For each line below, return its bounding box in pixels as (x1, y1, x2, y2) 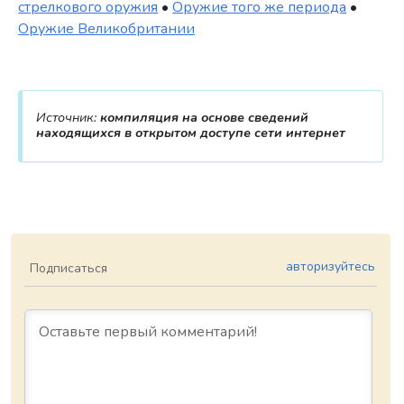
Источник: (35, 108, 100, 127)
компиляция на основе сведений (99, 108, 308, 127)
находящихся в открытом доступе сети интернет (35, 124, 345, 142)
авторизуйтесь (286, 257, 375, 275)
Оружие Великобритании (18, 18, 196, 39)
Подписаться (29, 259, 107, 277)
